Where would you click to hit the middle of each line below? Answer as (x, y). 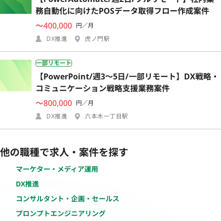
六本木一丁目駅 (107, 116)
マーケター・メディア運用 (57, 169)
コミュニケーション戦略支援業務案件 (103, 88)
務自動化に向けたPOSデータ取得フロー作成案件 (122, 11)
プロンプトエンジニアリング (61, 213)
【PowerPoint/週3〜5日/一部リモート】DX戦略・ (127, 76)
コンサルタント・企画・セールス (68, 198)
